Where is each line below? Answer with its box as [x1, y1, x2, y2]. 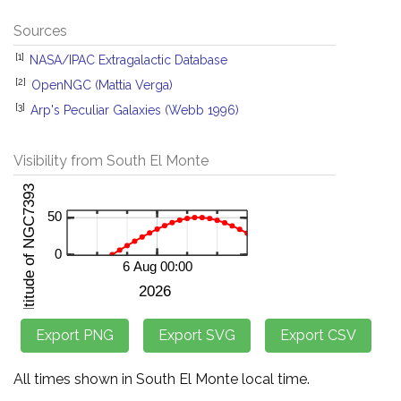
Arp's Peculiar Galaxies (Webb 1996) [30, 103, 239, 117]
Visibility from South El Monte [13, 152, 209, 169]
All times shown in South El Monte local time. [13, 371, 310, 388]
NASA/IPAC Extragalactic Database [30, 53, 227, 67]
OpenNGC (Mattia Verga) [31, 78, 173, 92]
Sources [13, 22, 67, 39]
